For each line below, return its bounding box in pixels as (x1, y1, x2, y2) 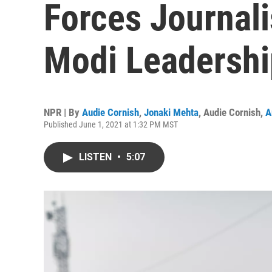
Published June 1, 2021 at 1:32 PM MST (44, 120, 178, 129)
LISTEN (79, 151, 114, 163)
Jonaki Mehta (144, 106, 199, 118)
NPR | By (44, 106, 82, 118)
